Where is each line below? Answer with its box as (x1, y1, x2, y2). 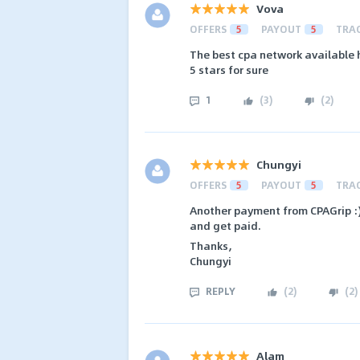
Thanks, (190, 237, 232, 255)
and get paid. (190, 216, 261, 234)
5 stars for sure (190, 61, 268, 79)
